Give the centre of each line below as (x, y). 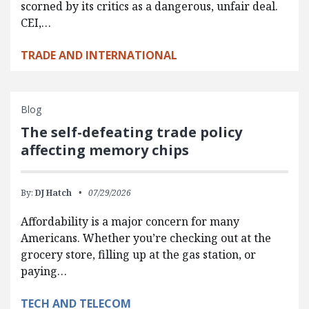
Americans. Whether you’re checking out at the (146, 238)
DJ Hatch (53, 193)
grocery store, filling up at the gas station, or (138, 255)
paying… (44, 271)
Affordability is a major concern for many (130, 222)
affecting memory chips (105, 150)
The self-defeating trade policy (131, 132)
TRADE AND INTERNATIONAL (99, 56)
